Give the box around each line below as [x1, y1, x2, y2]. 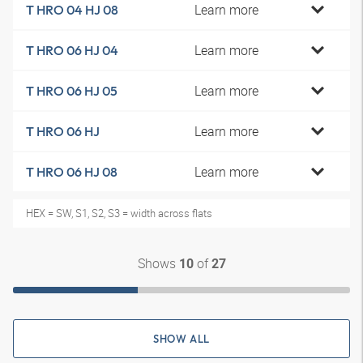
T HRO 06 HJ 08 [26, 164, 117, 180]
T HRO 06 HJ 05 [26, 83, 117, 99]
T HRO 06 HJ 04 [26, 42, 118, 58]
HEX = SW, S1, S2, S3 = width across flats [26, 206, 212, 220]
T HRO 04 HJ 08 [26, 2, 118, 18]
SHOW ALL [152, 332, 211, 345]
